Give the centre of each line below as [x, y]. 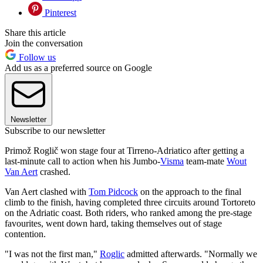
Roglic [112, 254]
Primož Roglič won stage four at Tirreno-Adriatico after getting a [124, 150]
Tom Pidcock [113, 191]
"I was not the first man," [52, 254]
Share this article [35, 32]
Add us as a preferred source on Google [78, 68]
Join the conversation [44, 43]
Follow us [36, 57]
